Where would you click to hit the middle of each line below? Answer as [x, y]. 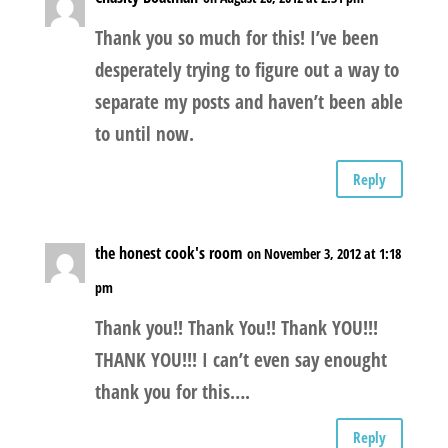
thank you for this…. [172, 392]
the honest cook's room [168, 253]
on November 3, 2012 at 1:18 [323, 254]
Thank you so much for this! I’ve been [236, 38]
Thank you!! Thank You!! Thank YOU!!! [236, 328]
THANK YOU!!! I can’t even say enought [240, 360]
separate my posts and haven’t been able [248, 102]
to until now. [144, 134]
